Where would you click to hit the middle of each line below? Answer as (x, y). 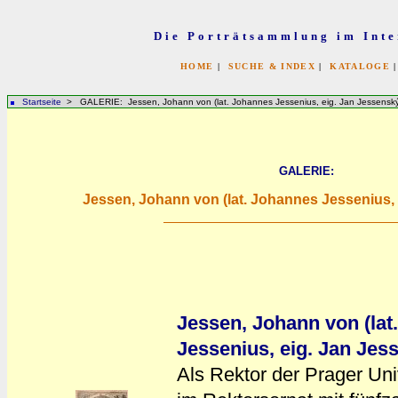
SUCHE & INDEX (271, 66)
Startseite (42, 102)
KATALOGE (360, 66)
